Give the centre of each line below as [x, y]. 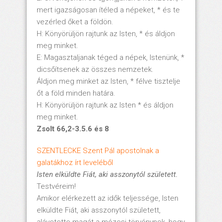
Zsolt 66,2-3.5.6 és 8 [73, 129]
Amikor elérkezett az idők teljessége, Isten [108, 198]
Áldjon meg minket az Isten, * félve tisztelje [109, 81]
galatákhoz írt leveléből [75, 162]
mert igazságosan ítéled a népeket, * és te [108, 10]
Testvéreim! [56, 186]
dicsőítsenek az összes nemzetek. [95, 69]
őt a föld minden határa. [76, 93]
